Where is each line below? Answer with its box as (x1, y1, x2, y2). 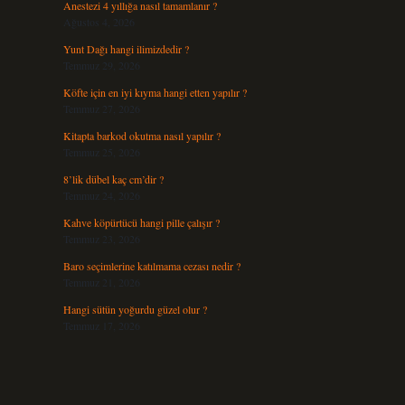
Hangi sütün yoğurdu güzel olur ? (62, 302, 207, 316)
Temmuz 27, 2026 (62, 101, 140, 116)
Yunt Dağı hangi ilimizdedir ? (62, 42, 189, 56)
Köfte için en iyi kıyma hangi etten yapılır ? (62, 85, 247, 99)
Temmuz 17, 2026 (62, 318, 140, 333)
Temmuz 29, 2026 (62, 58, 140, 72)
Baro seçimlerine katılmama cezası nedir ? (62, 259, 240, 273)
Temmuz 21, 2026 (62, 275, 140, 289)
